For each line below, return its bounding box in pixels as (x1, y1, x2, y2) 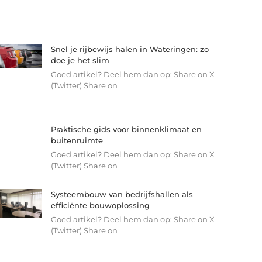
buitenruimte (50, 135, 103, 145)
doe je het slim (50, 56, 109, 65)
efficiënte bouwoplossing (50, 200, 150, 210)
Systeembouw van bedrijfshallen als (50, 189, 193, 199)
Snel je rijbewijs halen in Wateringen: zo (50, 44, 209, 54)
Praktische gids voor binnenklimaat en (50, 124, 202, 134)
